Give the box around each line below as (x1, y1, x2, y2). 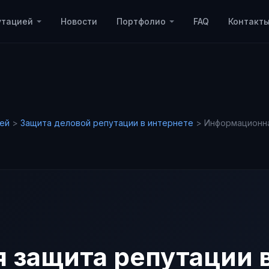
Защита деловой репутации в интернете (20, 118, 193, 128)
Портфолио (116, 16, 166, 26)
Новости (61, 16, 97, 26)
